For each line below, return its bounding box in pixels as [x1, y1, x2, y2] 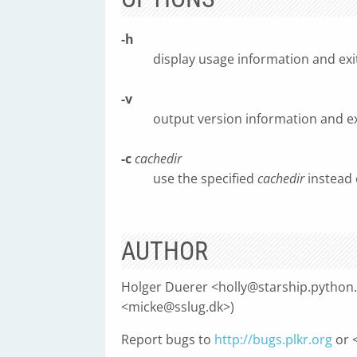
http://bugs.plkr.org [214, 331, 332, 348]
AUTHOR [121, 236, 208, 266]
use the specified [153, 170, 257, 187]
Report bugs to [121, 331, 214, 348]
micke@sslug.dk [128, 298, 223, 316]
